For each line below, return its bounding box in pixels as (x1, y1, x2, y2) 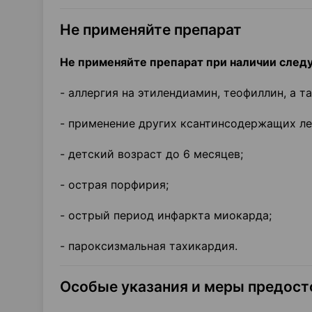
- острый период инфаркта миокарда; (60, 208, 272, 222)
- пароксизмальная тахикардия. (60, 239, 237, 253)
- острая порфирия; (60, 178, 169, 192)
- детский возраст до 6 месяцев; (60, 147, 243, 161)
